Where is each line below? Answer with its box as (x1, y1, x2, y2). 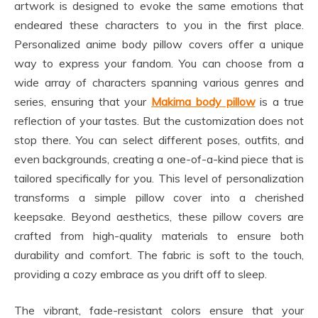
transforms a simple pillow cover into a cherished (14, 190, 304, 204)
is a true (255, 94, 305, 109)
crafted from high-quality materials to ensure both (14, 228, 304, 243)
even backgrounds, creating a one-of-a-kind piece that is (14, 151, 304, 166)
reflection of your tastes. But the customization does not (14, 113, 304, 128)
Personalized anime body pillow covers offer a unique (14, 36, 304, 51)
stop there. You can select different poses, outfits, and (14, 132, 304, 147)
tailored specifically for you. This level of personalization (14, 170, 304, 185)
